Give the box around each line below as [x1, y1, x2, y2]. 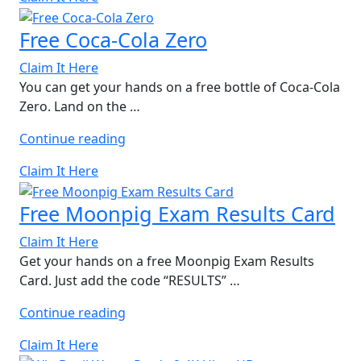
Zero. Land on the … [19, 98, 140, 116]
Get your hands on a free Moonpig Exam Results [19, 251, 314, 270]
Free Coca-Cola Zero [19, 26, 207, 54]
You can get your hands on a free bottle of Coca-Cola [19, 78, 340, 97]
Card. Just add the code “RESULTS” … [19, 271, 240, 289]
